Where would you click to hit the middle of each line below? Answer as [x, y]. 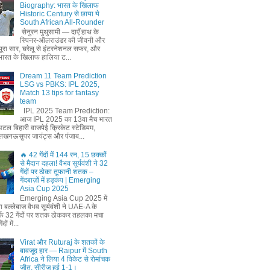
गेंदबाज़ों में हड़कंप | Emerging [60, 181]
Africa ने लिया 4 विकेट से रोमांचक [65, 259]
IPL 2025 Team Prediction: [64, 111]
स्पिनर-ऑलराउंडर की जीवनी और [62, 41]
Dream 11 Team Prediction [63, 76]
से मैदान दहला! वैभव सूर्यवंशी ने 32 [64, 164]
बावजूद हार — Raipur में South [63, 251]
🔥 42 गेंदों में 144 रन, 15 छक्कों [63, 155]
